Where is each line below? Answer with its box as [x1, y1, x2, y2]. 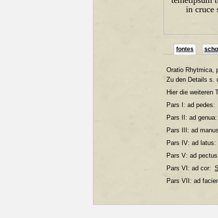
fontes [176, 45, 194, 53]
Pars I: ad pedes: [166, 101, 217, 109]
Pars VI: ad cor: [166, 164, 213, 172]
